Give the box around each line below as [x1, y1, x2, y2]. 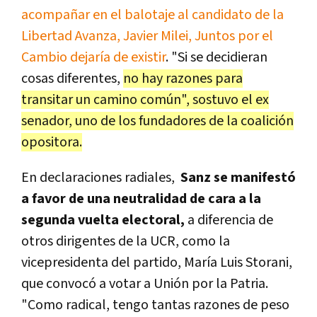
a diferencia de [185, 210, 273, 229]
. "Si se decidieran [166, 47, 267, 67]
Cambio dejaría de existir [21, 47, 166, 67]
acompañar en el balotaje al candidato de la [21, 5, 284, 24]
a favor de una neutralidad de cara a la [21, 189, 261, 208]
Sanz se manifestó [180, 168, 296, 187]
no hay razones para [123, 69, 243, 88]
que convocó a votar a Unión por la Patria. [21, 274, 268, 293]
